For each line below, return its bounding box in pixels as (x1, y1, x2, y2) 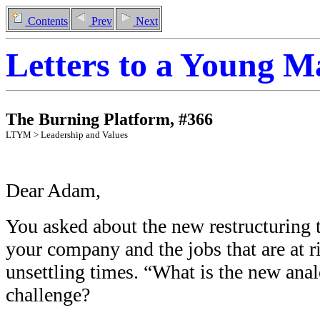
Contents (25, 15, 68, 27)
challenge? (6, 284, 90, 306)
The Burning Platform (6, 110, 170, 129)
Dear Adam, (6, 179, 101, 201)
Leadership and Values (41, 129, 128, 140)
